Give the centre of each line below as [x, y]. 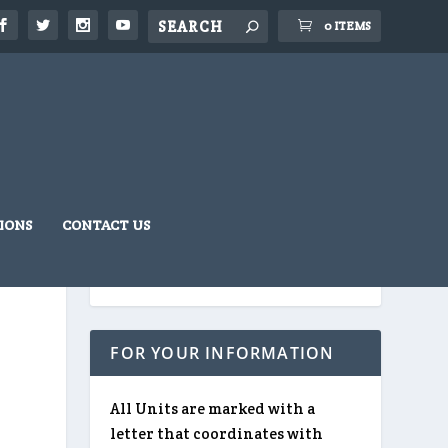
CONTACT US [106, 224]
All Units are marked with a [213, 408]
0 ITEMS [347, 26]
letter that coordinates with [217, 433]
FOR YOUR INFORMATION [222, 352]
